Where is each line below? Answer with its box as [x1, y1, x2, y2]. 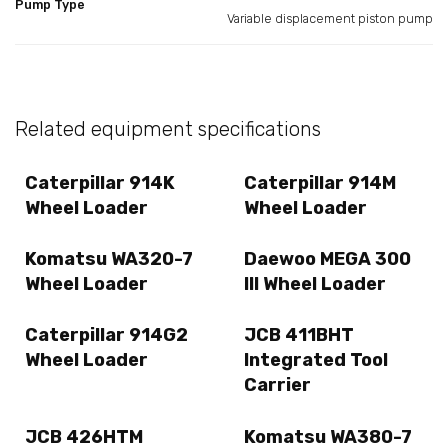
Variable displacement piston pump [227, 10, 433, 26]
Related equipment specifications [15, 116, 321, 141]
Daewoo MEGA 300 [244, 248, 411, 271]
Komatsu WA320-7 [25, 248, 193, 271]
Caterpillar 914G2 [25, 324, 188, 347]
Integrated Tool [244, 349, 388, 372]
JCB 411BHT [244, 324, 354, 347]
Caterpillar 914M [244, 171, 396, 194]
